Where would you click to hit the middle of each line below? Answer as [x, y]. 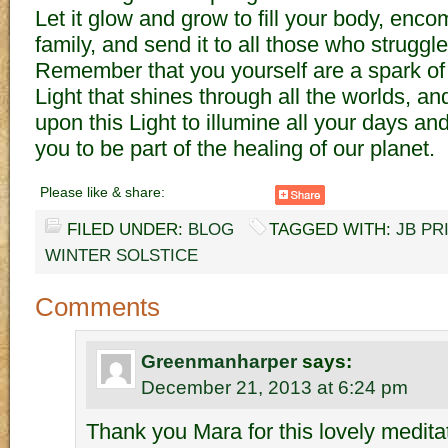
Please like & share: [102, 192]
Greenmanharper [219, 361]
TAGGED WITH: [332, 229]
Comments [97, 307]
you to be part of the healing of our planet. [235, 148]
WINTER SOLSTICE [121, 255]
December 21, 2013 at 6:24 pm [274, 387]
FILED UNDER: [127, 229]
